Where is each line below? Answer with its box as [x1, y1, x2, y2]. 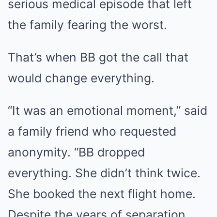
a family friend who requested [8, 124, 176, 139]
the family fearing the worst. [8, 17, 167, 32]
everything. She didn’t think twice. [8, 166, 201, 181]
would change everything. [8, 71, 155, 86]
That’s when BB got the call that [8, 50, 188, 65]
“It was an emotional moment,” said [8, 103, 207, 118]
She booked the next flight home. [8, 186, 196, 201]
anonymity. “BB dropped [8, 145, 145, 160]
